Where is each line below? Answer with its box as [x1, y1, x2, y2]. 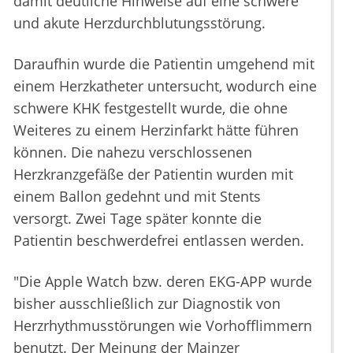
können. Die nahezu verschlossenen [13, 143, 252, 162]
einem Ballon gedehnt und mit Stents [13, 187, 261, 206]
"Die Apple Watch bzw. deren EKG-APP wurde [13, 272, 312, 292]
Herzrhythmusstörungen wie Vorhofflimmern [13, 316, 312, 336]
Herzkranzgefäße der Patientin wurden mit [13, 165, 293, 184]
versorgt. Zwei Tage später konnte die [13, 209, 262, 229]
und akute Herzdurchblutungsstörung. [13, 13, 266, 33]
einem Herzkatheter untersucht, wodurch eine [13, 76, 317, 96]
